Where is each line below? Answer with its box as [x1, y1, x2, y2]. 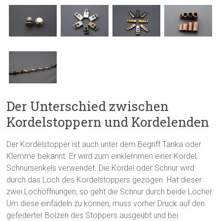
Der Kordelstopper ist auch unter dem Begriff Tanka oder [6, 139, 202, 149]
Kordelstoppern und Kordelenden [6, 113, 210, 130]
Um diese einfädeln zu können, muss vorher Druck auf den [6, 198, 205, 208]
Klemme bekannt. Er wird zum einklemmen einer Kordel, [6, 151, 198, 161]
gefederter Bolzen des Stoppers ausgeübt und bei [6, 210, 179, 220]
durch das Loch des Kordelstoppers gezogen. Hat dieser [6, 175, 202, 184]
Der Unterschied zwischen [6, 97, 169, 114]
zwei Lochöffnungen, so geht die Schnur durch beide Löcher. [6, 186, 214, 196]
